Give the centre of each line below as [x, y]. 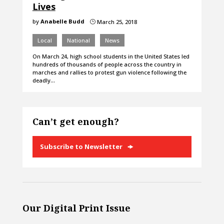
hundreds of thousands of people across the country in [107, 64]
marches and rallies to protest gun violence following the [109, 72]
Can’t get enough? [75, 122]
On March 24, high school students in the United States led [111, 56]
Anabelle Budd [62, 21]
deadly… [43, 80]
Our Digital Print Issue [76, 208]
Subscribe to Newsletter [81, 147]
